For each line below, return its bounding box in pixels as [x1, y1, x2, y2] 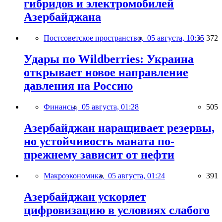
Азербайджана [24, 10, 101, 24]
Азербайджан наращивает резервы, [24, 121, 215, 134]
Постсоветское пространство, [44, 34, 147, 43]
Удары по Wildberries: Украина [24, 53, 194, 66]
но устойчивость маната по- [24, 134, 174, 148]
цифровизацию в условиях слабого [24, 203, 210, 217]
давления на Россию [24, 79, 133, 93]
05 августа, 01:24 [108, 171, 165, 180]
